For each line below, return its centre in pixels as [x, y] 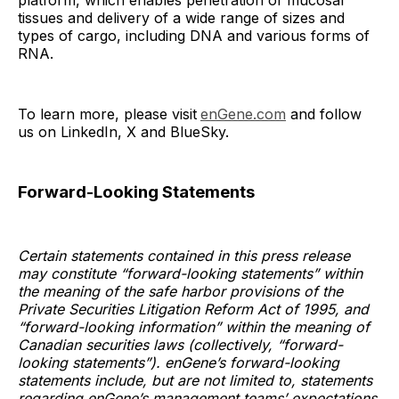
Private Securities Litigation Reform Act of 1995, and [193, 309]
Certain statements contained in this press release [184, 255]
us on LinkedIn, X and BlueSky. [123, 132]
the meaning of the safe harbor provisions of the [180, 291]
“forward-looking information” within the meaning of [194, 326]
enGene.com [243, 114]
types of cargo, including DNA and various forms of [194, 36]
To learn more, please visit [107, 114]
